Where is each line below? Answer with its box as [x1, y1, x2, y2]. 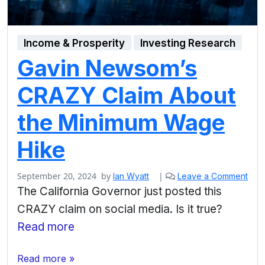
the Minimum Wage [17, 108, 225, 136]
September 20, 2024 [17, 170, 96, 182]
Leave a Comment [177, 170, 248, 181]
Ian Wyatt [113, 170, 149, 181]
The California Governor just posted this [17, 184, 222, 198]
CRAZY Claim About [17, 81, 236, 109]
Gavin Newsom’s [17, 54, 197, 82]
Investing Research [140, 37, 236, 49]
